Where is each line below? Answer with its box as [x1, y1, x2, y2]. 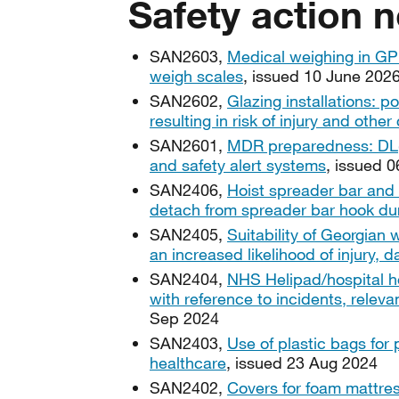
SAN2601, [150, 135, 227, 155]
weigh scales [150, 66, 243, 85]
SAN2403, [150, 333, 227, 353]
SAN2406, [150, 180, 227, 199]
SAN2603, [150, 46, 227, 66]
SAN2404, [150, 269, 227, 289]
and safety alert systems [150, 155, 326, 175]
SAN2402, [150, 378, 227, 397]
